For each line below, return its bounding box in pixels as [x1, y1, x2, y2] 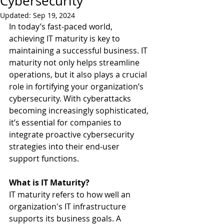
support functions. [9, 153, 79, 164]
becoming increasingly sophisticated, [9, 105, 150, 116]
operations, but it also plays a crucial [9, 69, 149, 80]
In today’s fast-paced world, [9, 21, 114, 32]
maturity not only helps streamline [9, 57, 141, 68]
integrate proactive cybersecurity [9, 129, 136, 140]
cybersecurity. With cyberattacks [9, 93, 133, 104]
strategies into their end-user [9, 141, 121, 152]
